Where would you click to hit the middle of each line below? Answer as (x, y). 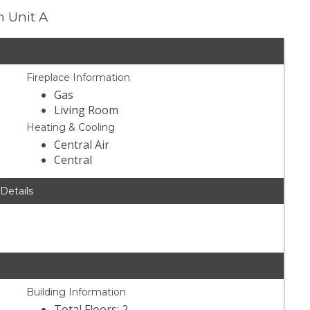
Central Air (82, 145)
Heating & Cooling (71, 128)
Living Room (86, 110)
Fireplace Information (79, 78)
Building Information (76, 292)
